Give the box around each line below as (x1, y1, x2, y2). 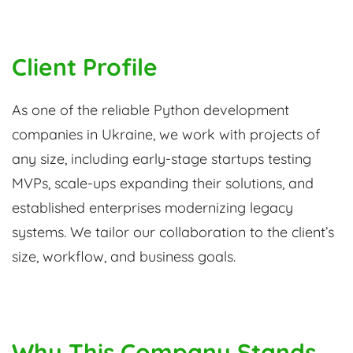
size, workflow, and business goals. (12, 247, 236, 266)
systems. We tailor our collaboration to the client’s (12, 223, 334, 242)
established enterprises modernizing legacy (12, 199, 293, 217)
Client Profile (12, 52, 158, 83)
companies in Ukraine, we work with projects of (12, 125, 320, 144)
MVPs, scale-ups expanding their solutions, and (12, 174, 314, 193)
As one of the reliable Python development (12, 101, 289, 120)
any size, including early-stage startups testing (12, 150, 311, 169)
